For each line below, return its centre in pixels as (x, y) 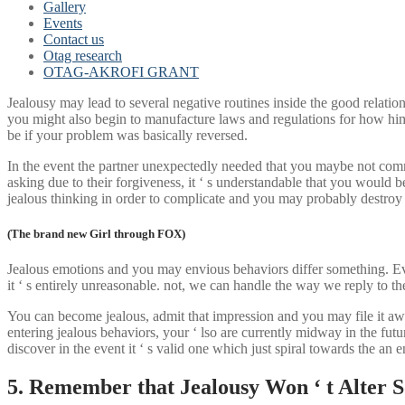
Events (63, 23)
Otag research (83, 56)
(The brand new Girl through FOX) (96, 234)
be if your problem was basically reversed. (127, 135)
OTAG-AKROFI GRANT (121, 72)
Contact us (74, 39)
